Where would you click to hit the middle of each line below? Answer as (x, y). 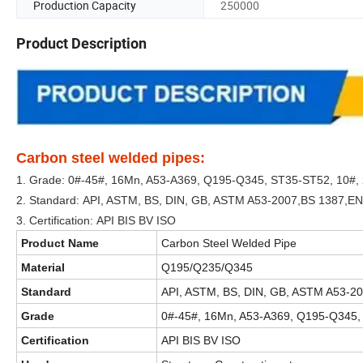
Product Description (81, 44)
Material (43, 267)
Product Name (60, 243)
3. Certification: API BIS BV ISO (96, 220)
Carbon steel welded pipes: (111, 158)
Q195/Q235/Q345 (207, 267)
